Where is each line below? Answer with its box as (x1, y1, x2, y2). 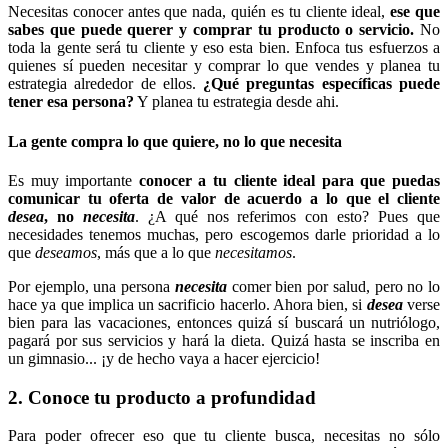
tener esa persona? (8, 93, 134, 111)
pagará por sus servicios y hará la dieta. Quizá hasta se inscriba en (8, 331, 440, 349)
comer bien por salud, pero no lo (226, 277, 441, 295)
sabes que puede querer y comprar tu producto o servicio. (8, 21, 415, 39)
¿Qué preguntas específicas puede (203, 75, 441, 93)
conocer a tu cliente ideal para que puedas (138, 171, 441, 189)
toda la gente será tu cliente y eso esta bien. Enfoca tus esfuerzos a (8, 39, 440, 57)
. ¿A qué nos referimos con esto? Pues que (134, 207, 441, 225)
